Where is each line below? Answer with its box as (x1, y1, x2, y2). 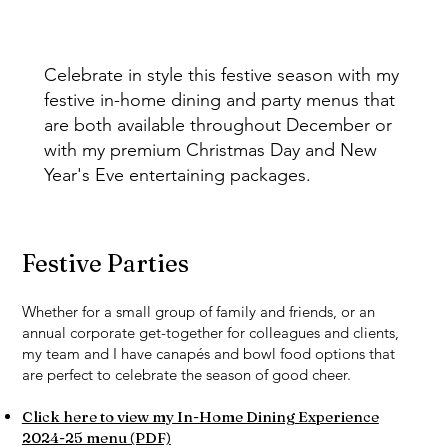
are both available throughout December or (44, 113, 393, 136)
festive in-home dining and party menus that (44, 88, 396, 111)
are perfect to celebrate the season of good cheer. (21, 364, 351, 384)
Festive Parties (21, 248, 189, 278)
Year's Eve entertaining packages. (44, 163, 312, 186)
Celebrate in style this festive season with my (44, 63, 400, 86)
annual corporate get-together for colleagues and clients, (21, 322, 399, 342)
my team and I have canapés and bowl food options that (21, 343, 395, 363)
